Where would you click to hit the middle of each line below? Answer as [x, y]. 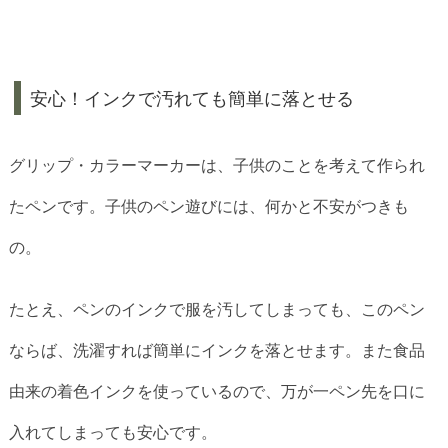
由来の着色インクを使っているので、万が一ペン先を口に [217, 391]
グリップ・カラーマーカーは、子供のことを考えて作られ [217, 165]
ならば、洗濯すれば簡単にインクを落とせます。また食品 [217, 350]
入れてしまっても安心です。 [113, 432]
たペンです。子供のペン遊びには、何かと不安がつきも [209, 206]
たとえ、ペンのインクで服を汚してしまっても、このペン [217, 309]
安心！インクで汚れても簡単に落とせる [192, 98]
